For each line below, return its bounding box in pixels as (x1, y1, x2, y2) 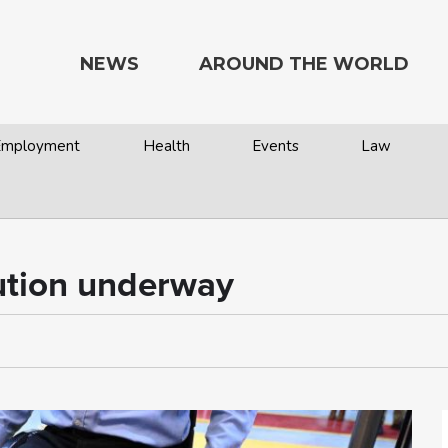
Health (142, 136, 190, 156)
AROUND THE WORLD (199, 53, 409, 75)
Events (251, 136, 299, 156)
